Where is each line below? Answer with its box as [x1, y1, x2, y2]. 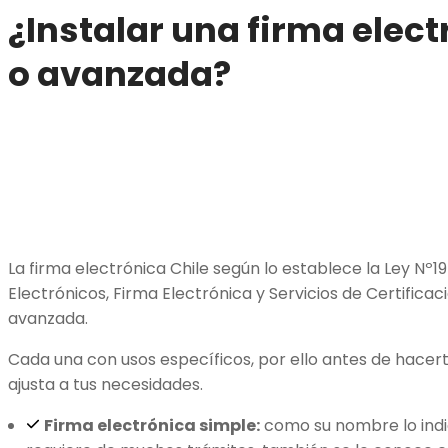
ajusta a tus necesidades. [8, 373, 207, 397]
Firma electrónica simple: [43, 414, 260, 438]
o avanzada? [8, 50, 231, 99]
